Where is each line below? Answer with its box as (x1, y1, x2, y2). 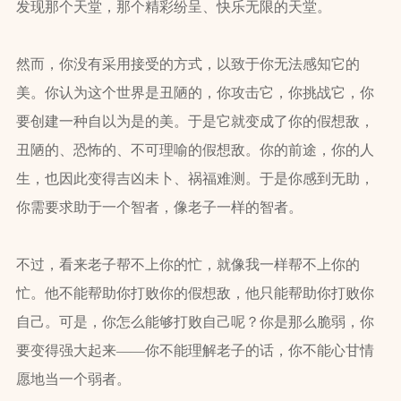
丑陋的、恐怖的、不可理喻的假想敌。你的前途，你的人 (15, 142, 374, 158)
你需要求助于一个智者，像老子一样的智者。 (15, 200, 303, 216)
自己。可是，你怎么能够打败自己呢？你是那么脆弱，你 (15, 314, 374, 330)
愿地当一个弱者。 (15, 371, 131, 388)
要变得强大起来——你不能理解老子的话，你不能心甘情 (15, 343, 374, 359)
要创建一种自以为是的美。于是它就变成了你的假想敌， (15, 114, 374, 130)
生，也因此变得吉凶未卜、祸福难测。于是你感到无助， (15, 171, 374, 187)
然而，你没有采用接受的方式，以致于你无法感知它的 (15, 56, 360, 73)
